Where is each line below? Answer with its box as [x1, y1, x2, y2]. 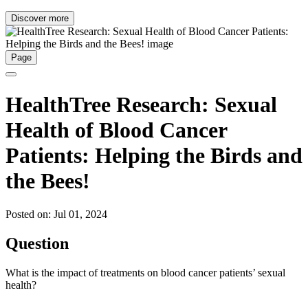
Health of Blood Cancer [5, 117, 227, 142]
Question [5, 234, 69, 253]
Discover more [11, 13, 69, 24]
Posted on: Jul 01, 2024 [5, 208, 107, 221]
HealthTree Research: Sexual [5, 91, 277, 117]
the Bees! [5, 168, 90, 193]
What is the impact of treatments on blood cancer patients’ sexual [5, 267, 285, 279]
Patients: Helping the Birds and [5, 142, 302, 168]
